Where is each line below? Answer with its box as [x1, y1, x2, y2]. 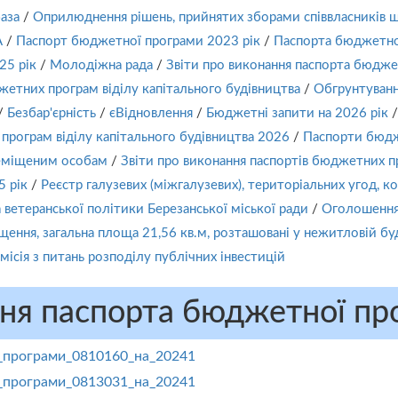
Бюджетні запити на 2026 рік [206, 107, 388, 120]
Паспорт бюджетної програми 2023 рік [16, 35, 260, 48]
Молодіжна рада [50, 59, 153, 72]
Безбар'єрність [7, 107, 96, 120]
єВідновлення [109, 107, 193, 120]
